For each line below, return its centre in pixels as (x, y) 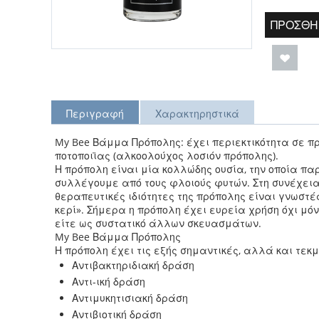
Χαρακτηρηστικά (197, 114)
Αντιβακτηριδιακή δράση (133, 265)
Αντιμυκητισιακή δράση (130, 298)
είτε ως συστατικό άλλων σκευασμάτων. (158, 223)
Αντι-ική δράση (109, 282)
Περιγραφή (95, 114)
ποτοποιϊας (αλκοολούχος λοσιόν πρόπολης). (167, 156)
